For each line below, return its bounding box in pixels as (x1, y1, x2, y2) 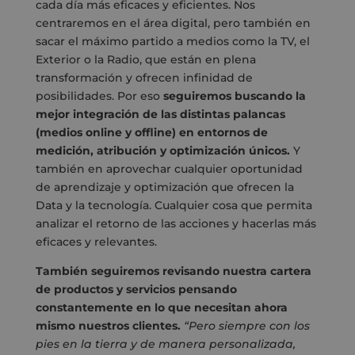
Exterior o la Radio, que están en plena (35, 52, 256, 67)
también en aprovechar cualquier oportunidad (35, 162, 303, 177)
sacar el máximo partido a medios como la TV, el (35, 34, 310, 49)
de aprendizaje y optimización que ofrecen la (35, 180, 294, 195)
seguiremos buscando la (162, 89, 306, 104)
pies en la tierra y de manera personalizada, (35, 337, 296, 352)
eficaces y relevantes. (35, 235, 157, 250)
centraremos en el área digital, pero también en (35, 16, 311, 31)
